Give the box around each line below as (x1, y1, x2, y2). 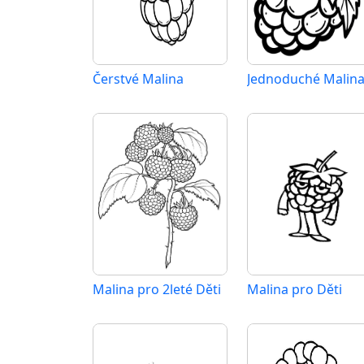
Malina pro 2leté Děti (93, 280, 221, 298)
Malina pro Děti (247, 280, 342, 298)
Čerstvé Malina (93, 70, 184, 88)
